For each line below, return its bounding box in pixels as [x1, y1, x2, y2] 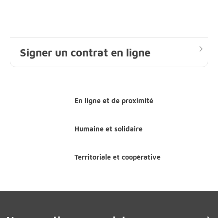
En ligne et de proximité [74, 96, 153, 105]
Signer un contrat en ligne [20, 46, 150, 59]
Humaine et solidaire [74, 125, 143, 133]
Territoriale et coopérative [74, 153, 161, 162]
